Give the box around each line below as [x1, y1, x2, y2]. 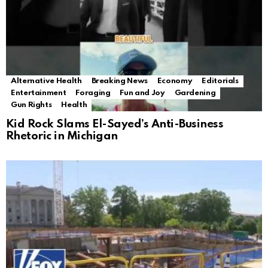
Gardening [174, 89, 216, 98]
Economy [157, 77, 193, 86]
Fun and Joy [120, 89, 165, 98]
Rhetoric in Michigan [6, 130, 118, 142]
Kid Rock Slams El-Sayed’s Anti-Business [6, 118, 224, 130]
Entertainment [11, 89, 66, 98]
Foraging [75, 89, 111, 98]
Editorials [202, 77, 239, 86]
